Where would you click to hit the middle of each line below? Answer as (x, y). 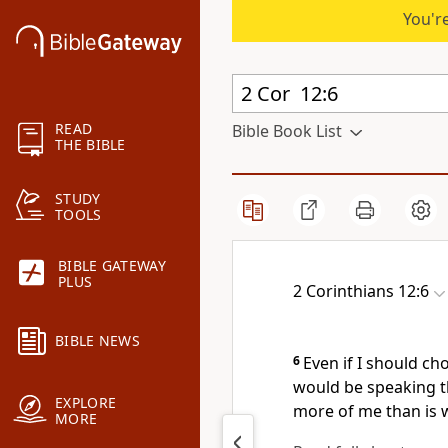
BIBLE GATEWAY (112, 266)
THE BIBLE (90, 145)
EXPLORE (86, 403)
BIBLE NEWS (97, 341)
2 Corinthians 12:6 (361, 291)
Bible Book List (287, 131)
